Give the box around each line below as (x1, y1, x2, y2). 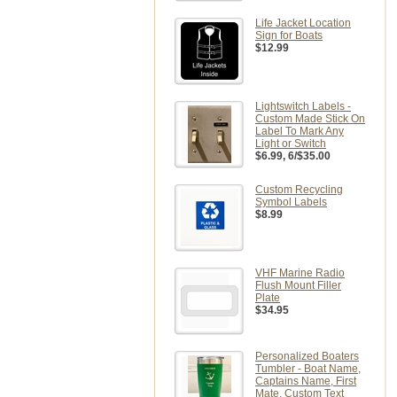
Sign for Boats (255, 29, 323, 42)
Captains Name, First (255, 375, 356, 387)
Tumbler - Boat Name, (255, 362, 361, 375)
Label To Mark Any (255, 125, 344, 137)
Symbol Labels (255, 196, 327, 208)
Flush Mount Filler (255, 279, 341, 292)
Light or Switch (255, 137, 326, 150)
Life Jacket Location (255, 17, 351, 29)
